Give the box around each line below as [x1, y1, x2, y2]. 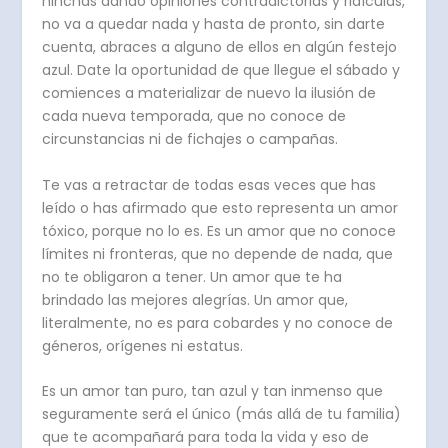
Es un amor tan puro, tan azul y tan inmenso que [42, 380, 384, 401]
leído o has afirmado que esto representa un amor [42, 197, 399, 218]
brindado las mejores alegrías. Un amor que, [42, 289, 349, 310]
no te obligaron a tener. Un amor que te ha [42, 266, 343, 287]
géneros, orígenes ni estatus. [42, 335, 244, 356]
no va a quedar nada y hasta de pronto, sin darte [42, 14, 386, 35]
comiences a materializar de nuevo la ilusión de [42, 83, 377, 104]
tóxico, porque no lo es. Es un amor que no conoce [42, 220, 397, 241]
